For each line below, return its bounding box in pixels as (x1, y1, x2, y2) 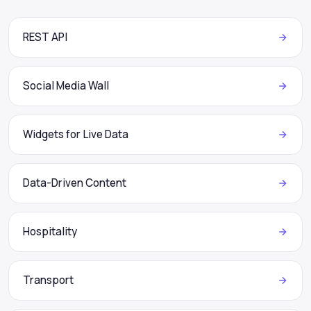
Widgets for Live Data (23, 127, 128, 142)
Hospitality (23, 224, 77, 239)
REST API (23, 30, 67, 45)
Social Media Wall (23, 78, 109, 94)
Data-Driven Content (23, 176, 126, 191)
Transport (23, 273, 74, 288)
